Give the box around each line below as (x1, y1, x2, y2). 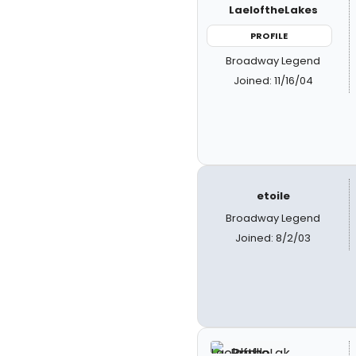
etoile (256, 188, 290, 203)
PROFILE (250, 29, 288, 42)
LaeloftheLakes (228, 2, 318, 17)
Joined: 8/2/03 (235, 230, 311, 246)
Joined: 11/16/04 (233, 73, 313, 88)
